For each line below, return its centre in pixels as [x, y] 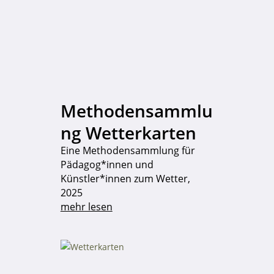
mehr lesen [86, 207]
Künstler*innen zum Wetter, [125, 179]
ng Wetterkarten [128, 133]
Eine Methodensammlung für [128, 151]
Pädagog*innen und [107, 165]
